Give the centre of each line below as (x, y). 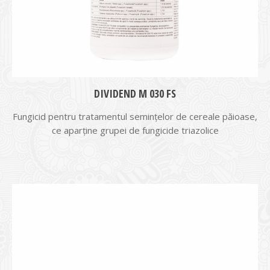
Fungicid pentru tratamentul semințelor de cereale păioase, (135, 116)
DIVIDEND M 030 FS (135, 93)
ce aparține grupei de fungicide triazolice (135, 130)
